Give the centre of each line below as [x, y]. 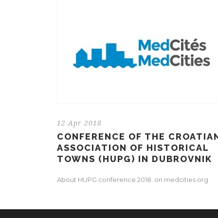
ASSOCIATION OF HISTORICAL [133, 147]
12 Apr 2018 [79, 123]
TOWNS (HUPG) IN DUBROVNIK [135, 159]
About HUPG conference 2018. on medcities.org [133, 179]
